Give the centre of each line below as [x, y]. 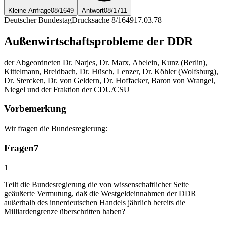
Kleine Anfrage [29, 10]
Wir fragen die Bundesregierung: [56, 129]
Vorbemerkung [35, 109]
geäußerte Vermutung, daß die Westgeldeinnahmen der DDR [100, 193]
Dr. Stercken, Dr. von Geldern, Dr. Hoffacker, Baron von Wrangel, [110, 80]
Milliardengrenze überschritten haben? [65, 211]
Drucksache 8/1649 [103, 20]
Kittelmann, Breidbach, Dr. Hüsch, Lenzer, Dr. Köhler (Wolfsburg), [111, 71]
